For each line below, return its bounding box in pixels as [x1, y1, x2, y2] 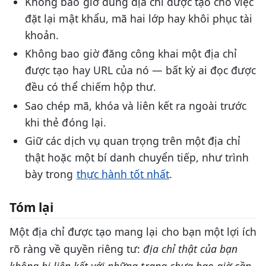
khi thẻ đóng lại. [25, 115, 106, 129]
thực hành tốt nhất [76, 167, 169, 182]
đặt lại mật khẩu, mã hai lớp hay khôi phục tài [25, 11, 253, 26]
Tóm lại [9, 198, 54, 216]
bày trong [25, 167, 77, 182]
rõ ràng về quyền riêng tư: [9, 242, 144, 256]
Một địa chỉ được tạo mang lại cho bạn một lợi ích [9, 224, 256, 239]
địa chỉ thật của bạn [143, 242, 237, 256]
